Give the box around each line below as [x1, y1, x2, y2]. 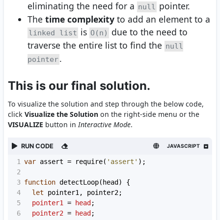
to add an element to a [114, 13, 210, 25]
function [24, 178, 55, 186]
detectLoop [59, 178, 99, 186]
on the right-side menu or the [98, 110, 199, 119]
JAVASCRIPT [167, 143, 200, 149]
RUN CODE [21, 142, 54, 150]
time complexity [45, 13, 114, 25]
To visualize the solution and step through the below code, [8, 99, 204, 109]
